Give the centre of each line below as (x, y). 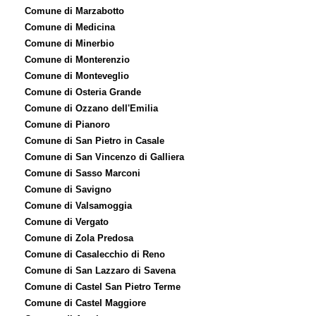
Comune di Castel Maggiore (85, 303)
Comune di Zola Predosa (79, 238)
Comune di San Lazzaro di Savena (100, 271)
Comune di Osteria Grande (83, 92)
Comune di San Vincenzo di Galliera (104, 157)
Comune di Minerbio (69, 43)
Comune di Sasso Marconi (83, 173)
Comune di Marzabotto (74, 11)
